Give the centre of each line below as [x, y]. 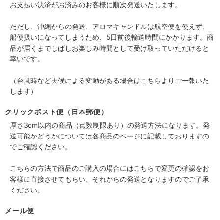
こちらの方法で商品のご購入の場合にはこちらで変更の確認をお [110, 168]
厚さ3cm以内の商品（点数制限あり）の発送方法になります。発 [110, 125]
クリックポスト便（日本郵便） [56, 111]
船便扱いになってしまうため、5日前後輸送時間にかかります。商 [112, 37]
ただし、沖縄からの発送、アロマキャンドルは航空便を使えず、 [110, 26]
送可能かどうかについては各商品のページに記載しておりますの [110, 136]
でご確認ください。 [41, 146]
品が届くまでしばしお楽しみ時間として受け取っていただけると [110, 48]
